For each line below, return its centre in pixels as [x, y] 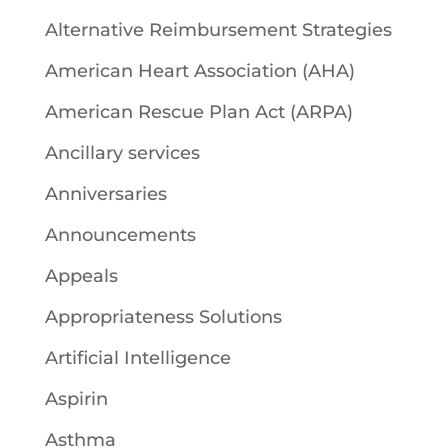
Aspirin [76, 398]
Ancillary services [122, 152]
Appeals [81, 275]
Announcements [120, 234]
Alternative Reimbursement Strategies [218, 29]
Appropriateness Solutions [163, 316]
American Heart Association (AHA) [199, 70]
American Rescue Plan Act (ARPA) [198, 111]
